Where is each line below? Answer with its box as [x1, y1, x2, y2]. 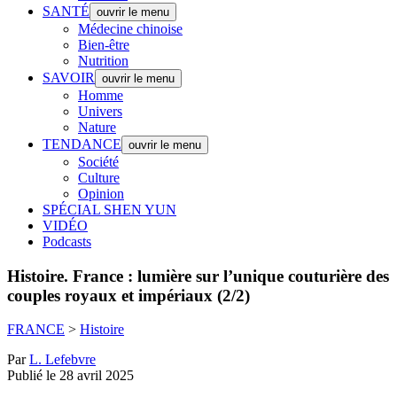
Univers [78, 104, 122, 119]
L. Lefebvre [29, 352, 96, 368]
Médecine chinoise [78, 21, 183, 36]
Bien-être [78, 37, 129, 52]
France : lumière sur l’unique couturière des [68, 266, 389, 285]
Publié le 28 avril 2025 [7, 368, 134, 384]
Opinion [78, 186, 124, 201]
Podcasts [43, 234, 91, 249]
